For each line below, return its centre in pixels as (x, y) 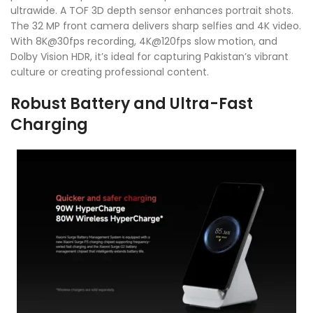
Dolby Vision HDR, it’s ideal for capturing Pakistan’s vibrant (150, 56)
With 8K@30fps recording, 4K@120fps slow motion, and (144, 41)
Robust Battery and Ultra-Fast (132, 103)
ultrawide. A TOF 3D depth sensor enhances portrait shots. (152, 10)
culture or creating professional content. (110, 72)
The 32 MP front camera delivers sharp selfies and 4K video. (156, 26)
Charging (49, 124)
